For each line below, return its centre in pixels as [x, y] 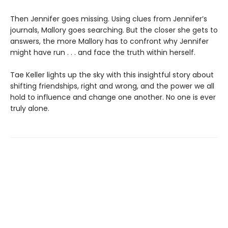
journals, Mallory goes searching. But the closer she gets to [114, 30]
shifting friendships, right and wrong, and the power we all [112, 86]
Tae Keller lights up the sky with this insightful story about [112, 75]
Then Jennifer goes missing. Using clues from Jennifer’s [109, 19]
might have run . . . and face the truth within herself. [103, 52]
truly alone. [30, 108]
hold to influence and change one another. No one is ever [113, 97]
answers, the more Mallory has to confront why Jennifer [109, 41]
